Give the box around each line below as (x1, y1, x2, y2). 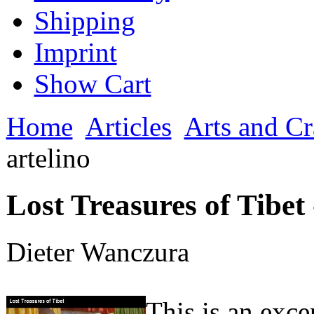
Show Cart (34, 68, 151, 99)
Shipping (34, 5, 135, 36)
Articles (85, 111, 172, 142)
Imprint (34, 36, 117, 67)
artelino (6, 142, 90, 173)
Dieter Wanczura (6, 236, 189, 267)
